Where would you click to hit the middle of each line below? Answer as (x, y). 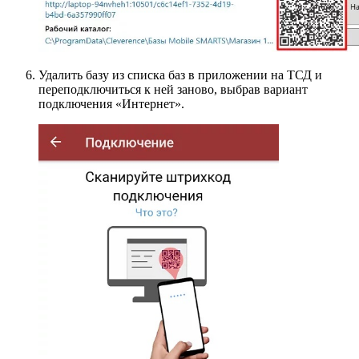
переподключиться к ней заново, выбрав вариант (173, 90)
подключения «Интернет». (111, 104)
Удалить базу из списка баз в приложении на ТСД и (180, 75)
